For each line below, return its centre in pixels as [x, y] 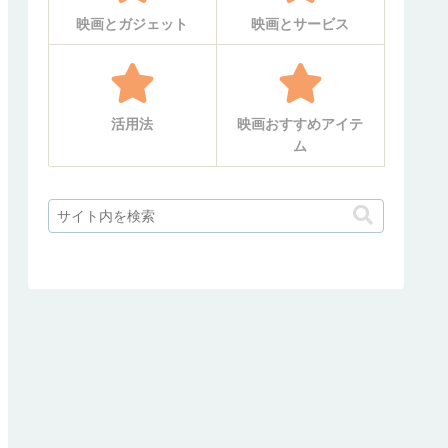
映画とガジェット [132, 24]
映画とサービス [300, 24]
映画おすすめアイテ [300, 124]
